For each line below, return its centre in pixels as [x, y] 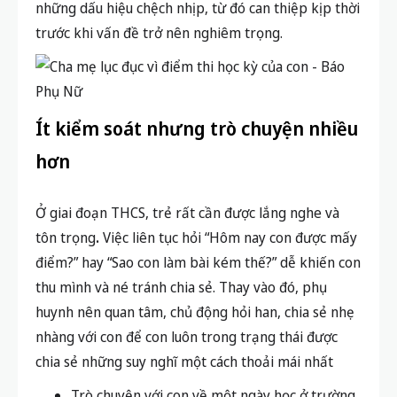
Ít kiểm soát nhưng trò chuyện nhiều [197, 128]
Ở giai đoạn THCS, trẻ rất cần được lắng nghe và [187, 212]
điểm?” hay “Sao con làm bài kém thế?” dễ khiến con [198, 262]
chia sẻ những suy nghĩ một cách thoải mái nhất [184, 361]
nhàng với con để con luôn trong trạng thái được [187, 336]
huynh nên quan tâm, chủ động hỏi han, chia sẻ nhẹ [195, 311]
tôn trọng [66, 237]
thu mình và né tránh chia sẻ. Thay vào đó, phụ [181, 287]
